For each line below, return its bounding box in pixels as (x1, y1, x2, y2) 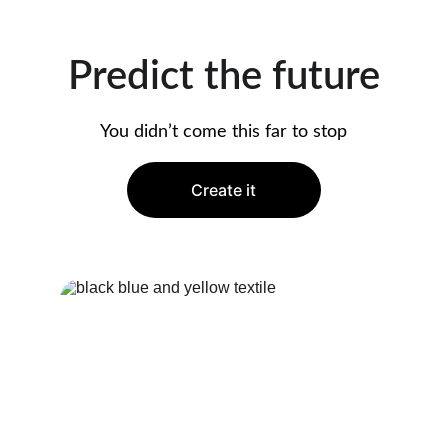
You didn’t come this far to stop (100, 123, 348, 141)
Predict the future (67, 57, 380, 97)
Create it (191, 180, 257, 200)
